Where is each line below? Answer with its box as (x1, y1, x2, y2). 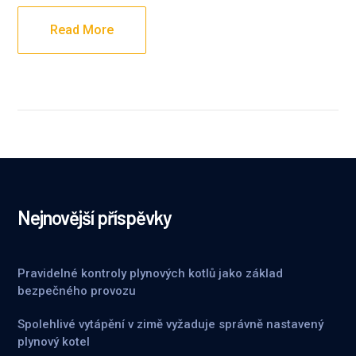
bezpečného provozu (17, 284, 137, 298)
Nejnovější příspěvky (17, 206, 172, 229)
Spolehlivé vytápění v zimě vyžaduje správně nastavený (17, 317, 324, 331)
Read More (50, 22, 114, 37)
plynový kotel (17, 335, 91, 349)
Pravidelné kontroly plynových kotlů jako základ (17, 266, 284, 281)
